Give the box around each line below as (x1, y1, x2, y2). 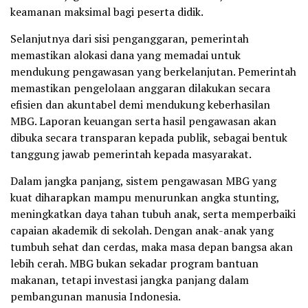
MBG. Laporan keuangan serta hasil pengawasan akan (10, 113, 276, 129)
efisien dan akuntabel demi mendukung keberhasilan (10, 97, 270, 113)
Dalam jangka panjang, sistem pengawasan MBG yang (10, 173, 276, 189)
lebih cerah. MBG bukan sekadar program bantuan (10, 256, 258, 272)
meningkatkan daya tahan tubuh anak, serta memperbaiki (10, 206, 296, 222)
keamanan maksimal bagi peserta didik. (10, 4, 203, 20)
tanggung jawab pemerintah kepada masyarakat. (10, 146, 252, 162)
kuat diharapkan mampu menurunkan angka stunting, (10, 190, 279, 206)
